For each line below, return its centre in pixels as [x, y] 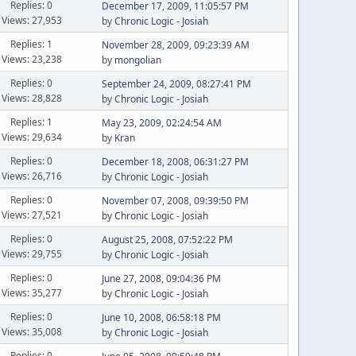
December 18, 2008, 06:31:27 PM [175, 162]
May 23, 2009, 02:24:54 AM [161, 123]
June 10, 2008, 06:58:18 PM [161, 317]
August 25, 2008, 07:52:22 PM [167, 240]
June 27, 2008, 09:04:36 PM [161, 279]
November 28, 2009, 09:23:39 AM [175, 45]
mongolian [137, 60]
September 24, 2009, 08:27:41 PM [176, 84]
